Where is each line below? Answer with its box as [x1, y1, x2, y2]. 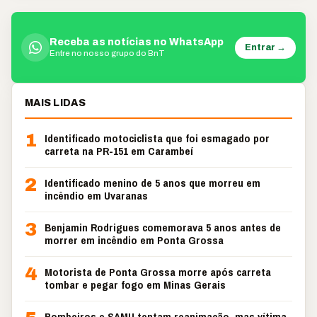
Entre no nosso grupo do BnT [50, 49, 165, 57]
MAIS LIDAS [25, 98, 86, 108]
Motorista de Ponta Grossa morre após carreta [45, 265, 271, 279]
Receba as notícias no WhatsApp [50, 37, 224, 47]
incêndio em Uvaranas [45, 188, 148, 203]
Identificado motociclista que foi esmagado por [45, 131, 270, 146]
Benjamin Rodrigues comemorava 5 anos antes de [45, 220, 281, 235]
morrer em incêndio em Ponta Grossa [45, 233, 224, 248]
